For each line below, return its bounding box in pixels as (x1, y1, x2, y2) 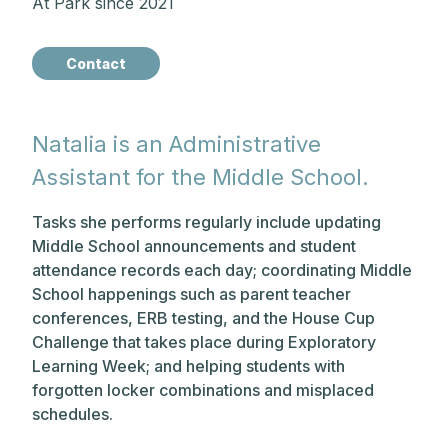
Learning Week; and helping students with (32, 356, 345, 376)
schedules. (32, 404, 117, 424)
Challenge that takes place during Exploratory (32, 332, 376, 352)
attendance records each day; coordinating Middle (32, 260, 412, 280)
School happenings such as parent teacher (32, 284, 351, 304)
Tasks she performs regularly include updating (32, 212, 381, 232)
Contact (66, 55, 126, 72)
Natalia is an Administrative (32, 131, 321, 157)
